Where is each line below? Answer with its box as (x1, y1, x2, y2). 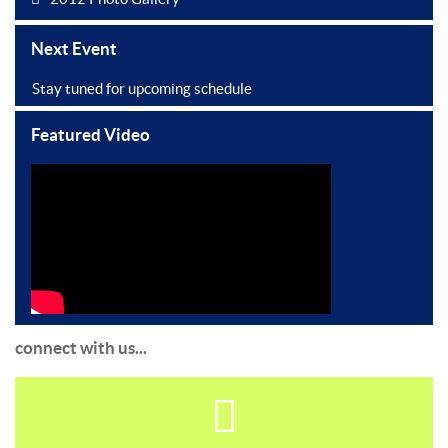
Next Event (31, 40, 117, 58)
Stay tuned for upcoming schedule (32, 80, 252, 97)
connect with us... (15, 339, 147, 357)
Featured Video (31, 126, 150, 144)
